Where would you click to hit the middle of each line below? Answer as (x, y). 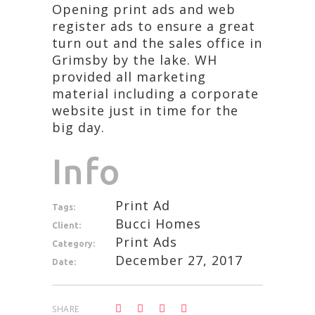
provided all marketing (129, 77)
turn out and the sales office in (157, 43)
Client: (66, 225)
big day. (78, 127)
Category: (73, 244)
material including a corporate (155, 94)
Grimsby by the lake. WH (135, 60)
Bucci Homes (158, 224)
